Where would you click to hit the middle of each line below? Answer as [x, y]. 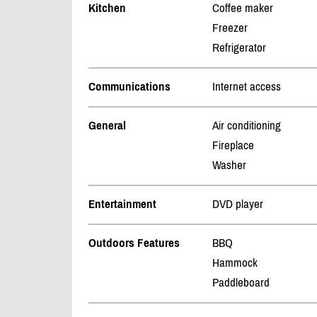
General [107, 126]
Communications [129, 87]
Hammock [235, 263]
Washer [229, 165]
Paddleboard [241, 283]
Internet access [247, 87]
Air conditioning [247, 126]
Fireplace [233, 145]
